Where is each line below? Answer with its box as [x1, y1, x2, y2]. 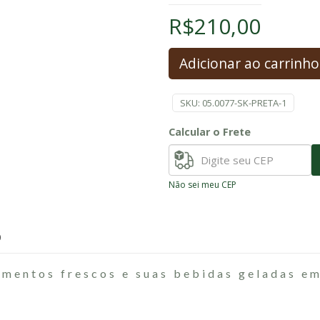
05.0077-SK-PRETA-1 [202, 96, 286, 109]
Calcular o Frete [169, 125, 251, 139]
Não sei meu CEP [169, 178, 236, 191]
